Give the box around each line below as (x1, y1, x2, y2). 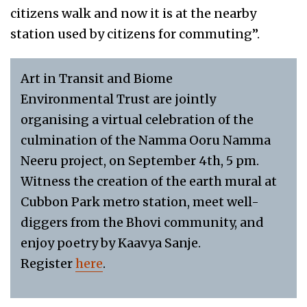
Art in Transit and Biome (21, 71, 173, 87)
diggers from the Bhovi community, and (21, 214, 264, 231)
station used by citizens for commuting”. (10, 26, 260, 42)
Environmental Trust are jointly (21, 91, 216, 108)
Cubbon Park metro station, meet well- (21, 194, 259, 210)
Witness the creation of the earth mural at (21, 173, 277, 190)
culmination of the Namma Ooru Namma (21, 132, 271, 149)
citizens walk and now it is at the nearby (10, 5, 256, 22)
